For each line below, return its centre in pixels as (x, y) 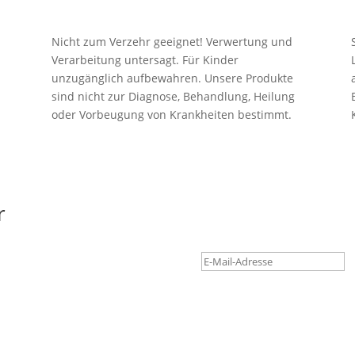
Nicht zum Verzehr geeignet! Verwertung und (172, 42)
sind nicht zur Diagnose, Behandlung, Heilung (173, 97)
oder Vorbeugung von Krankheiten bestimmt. (171, 115)
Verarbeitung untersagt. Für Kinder (145, 60)
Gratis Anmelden (280, 295)
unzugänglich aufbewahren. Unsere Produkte (172, 78)
